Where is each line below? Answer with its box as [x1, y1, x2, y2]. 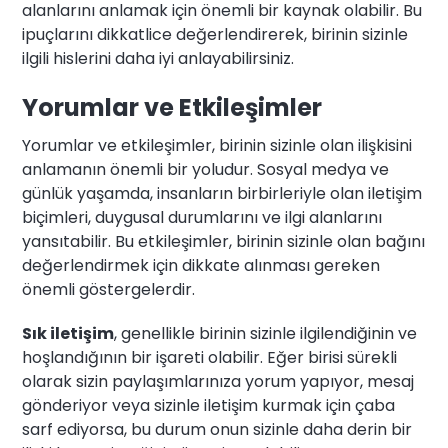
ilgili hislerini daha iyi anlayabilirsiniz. [22, 47, 295, 71]
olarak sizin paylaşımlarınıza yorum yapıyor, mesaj [22, 370, 415, 394]
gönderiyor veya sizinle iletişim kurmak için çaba [22, 394, 396, 418]
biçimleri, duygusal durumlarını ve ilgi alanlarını [22, 206, 383, 230]
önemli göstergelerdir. [22, 278, 196, 302]
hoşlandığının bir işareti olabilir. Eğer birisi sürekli [22, 346, 398, 370]
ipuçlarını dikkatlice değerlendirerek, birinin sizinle [22, 23, 409, 47]
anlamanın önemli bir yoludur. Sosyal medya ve [22, 158, 390, 182]
